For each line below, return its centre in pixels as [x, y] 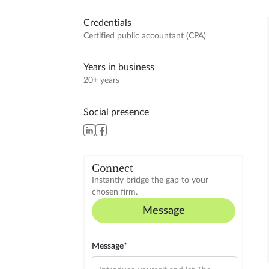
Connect [112, 169]
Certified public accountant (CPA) [144, 36]
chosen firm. [114, 192]
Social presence [116, 113]
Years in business [119, 68]
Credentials [107, 23]
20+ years [101, 81]
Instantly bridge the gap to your [150, 180]
